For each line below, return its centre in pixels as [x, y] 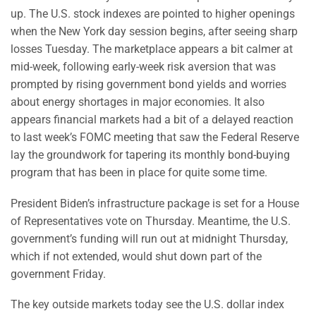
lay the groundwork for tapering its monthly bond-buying [150, 155]
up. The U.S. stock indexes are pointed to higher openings [153, 14]
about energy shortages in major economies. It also [138, 102]
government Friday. [58, 274]
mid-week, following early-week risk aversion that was [143, 67]
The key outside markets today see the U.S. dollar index [147, 305]
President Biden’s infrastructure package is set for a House [155, 203]
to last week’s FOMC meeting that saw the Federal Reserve [155, 137]
